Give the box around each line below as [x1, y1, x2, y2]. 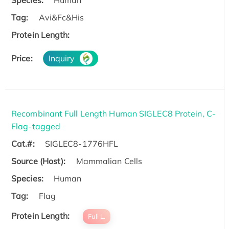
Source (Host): [11, 155, 66, 166]
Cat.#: [11, 138, 35, 149]
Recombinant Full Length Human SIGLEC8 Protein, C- [11, 108, 216, 119]
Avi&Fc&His [38, 12, 84, 22]
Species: [11, 173, 43, 184]
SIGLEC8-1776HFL [44, 138, 119, 149]
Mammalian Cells [76, 155, 143, 166]
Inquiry [48, 53, 75, 63]
